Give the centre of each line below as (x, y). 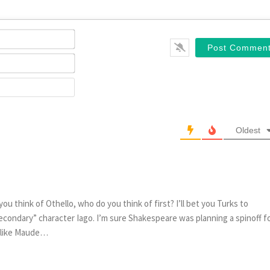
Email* (89, 60)
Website (92, 84)
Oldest (248, 130)
